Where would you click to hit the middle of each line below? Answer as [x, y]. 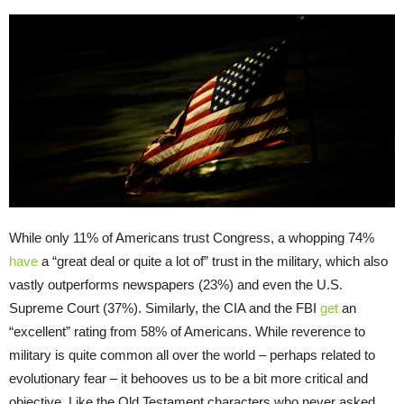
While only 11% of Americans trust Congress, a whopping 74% [192, 238]
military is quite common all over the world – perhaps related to [192, 355]
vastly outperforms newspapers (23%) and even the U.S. [176, 285]
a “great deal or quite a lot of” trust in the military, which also [213, 262]
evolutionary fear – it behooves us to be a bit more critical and [188, 379]
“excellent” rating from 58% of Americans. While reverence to [187, 332]
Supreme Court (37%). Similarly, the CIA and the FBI [165, 308]
